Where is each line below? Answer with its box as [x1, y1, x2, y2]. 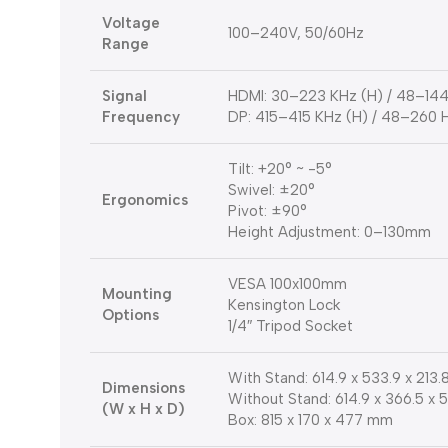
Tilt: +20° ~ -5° [228, 160, 332, 179]
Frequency [102, 108, 180, 127]
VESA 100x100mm [228, 275, 347, 294]
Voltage [102, 14, 160, 33]
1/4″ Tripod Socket [228, 317, 353, 336]
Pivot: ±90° [228, 202, 307, 221]
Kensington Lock [228, 296, 340, 315]
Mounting [102, 285, 172, 304]
